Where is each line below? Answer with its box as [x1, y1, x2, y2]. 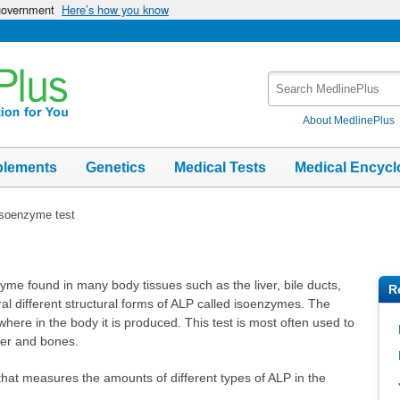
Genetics [86, 159, 146, 175]
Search [268, 72, 311, 87]
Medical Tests [174, 159, 266, 175]
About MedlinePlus [303, 113, 396, 127]
